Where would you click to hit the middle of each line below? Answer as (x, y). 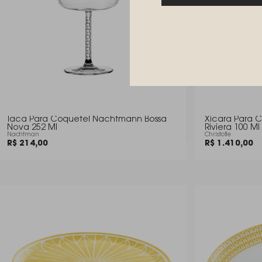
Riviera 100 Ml (232, 128)
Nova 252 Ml (32, 128)
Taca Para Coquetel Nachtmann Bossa (87, 120)
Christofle (218, 135)
